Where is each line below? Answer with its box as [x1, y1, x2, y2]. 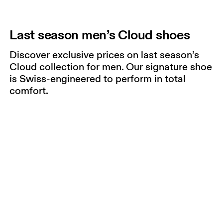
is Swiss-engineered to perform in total [9, 72, 186, 85]
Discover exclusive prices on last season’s [9, 48, 200, 61]
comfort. [9, 84, 49, 97]
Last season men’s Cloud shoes [9, 26, 190, 43]
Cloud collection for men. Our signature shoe [9, 60, 213, 73]
